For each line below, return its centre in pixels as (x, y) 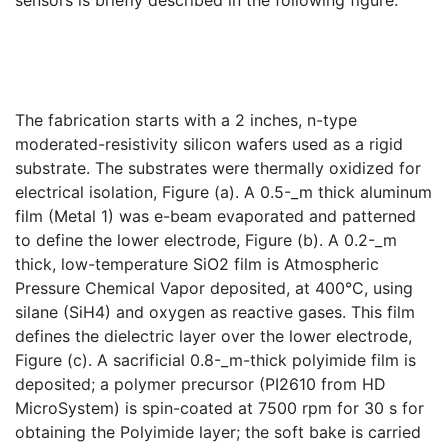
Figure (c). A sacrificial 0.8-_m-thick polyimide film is (215, 360)
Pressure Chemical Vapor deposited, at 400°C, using (214, 288)
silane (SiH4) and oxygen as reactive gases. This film (215, 312)
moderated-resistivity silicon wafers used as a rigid (209, 144)
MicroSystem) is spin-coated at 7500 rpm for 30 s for (219, 408)
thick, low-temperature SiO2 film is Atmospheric (197, 264)
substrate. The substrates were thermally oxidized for (218, 168)
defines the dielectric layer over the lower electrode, (213, 336)
